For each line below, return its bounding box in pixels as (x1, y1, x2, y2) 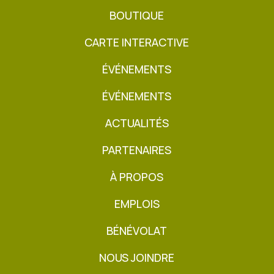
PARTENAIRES (102, 143, 172, 158)
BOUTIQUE (109, 8, 165, 23)
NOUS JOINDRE (99, 250, 175, 265)
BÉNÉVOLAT (106, 223, 168, 239)
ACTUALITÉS (105, 116, 169, 131)
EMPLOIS (114, 196, 160, 212)
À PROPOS (110, 169, 164, 185)
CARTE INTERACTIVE (84, 35, 190, 50)
